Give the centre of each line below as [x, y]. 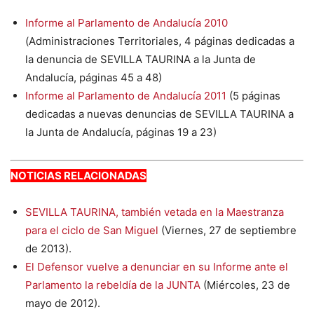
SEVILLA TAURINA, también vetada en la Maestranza [155, 212]
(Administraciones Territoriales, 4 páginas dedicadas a [160, 41]
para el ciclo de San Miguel [92, 230]
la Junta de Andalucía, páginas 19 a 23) [121, 132]
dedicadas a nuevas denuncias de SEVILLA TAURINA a [159, 114]
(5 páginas [253, 96]
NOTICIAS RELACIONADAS [78, 175]
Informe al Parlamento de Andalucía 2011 [126, 96]
